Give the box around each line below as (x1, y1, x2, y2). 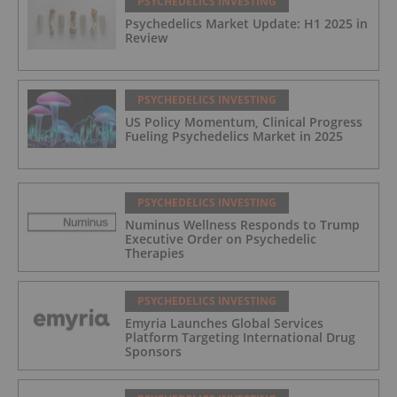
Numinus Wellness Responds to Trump (125, 215, 360, 233)
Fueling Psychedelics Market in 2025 (125, 127, 343, 144)
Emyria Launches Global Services (125, 314, 323, 331)
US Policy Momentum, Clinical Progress (125, 113, 362, 130)
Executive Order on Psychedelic (125, 230, 316, 247)
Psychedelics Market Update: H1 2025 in (125, 14, 368, 32)
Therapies (125, 244, 184, 261)
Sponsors (125, 342, 182, 360)
